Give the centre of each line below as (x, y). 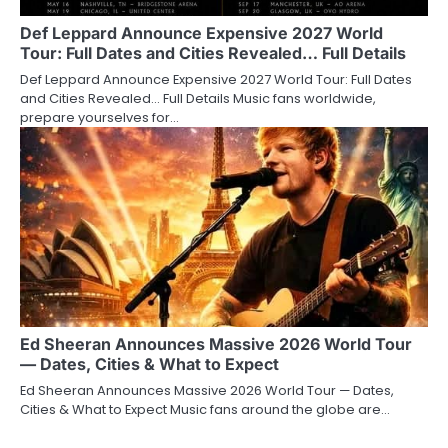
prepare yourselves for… (99, 117)
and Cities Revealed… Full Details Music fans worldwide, (198, 98)
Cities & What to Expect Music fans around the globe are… (205, 409)
